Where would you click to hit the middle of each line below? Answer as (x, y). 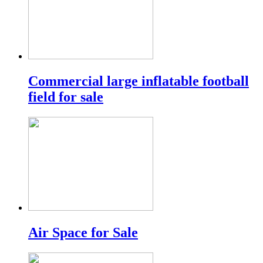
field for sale (66, 97)
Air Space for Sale (83, 232)
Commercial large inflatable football (139, 81)
